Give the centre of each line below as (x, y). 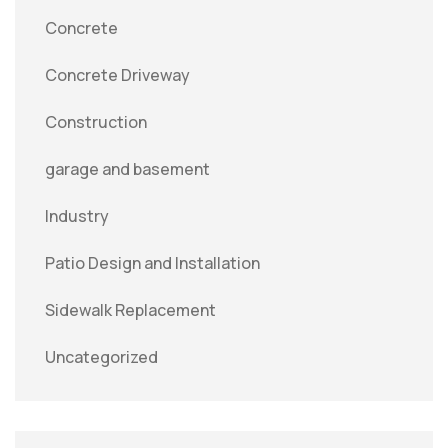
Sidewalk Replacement (130, 310)
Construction (96, 122)
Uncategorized (101, 357)
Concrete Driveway (117, 75)
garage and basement (127, 169)
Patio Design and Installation (152, 263)
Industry (77, 216)
